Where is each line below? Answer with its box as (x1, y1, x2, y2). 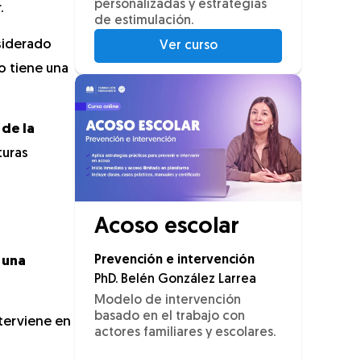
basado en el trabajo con (94, 310, 245, 324)
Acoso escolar (94, 216, 239, 239)
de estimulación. (94, 15, 193, 28)
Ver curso (159, 39, 218, 53)
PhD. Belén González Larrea (94, 273, 256, 287)
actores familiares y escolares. (94, 326, 276, 340)
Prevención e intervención (94, 254, 255, 268)
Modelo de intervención (94, 294, 241, 308)
